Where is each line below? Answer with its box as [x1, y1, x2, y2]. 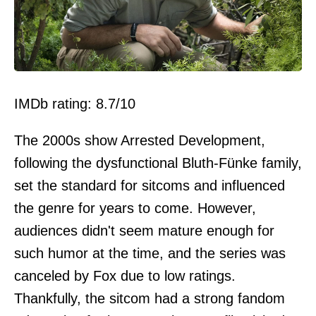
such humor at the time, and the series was [14, 245, 286, 261]
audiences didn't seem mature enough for [14, 222, 274, 238]
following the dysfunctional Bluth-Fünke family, [14, 154, 302, 171]
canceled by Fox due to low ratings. [14, 267, 236, 284]
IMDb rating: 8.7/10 [14, 95, 135, 111]
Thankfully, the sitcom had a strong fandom [14, 290, 285, 306]
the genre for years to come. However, [14, 200, 256, 216]
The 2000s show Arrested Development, [14, 132, 265, 148]
